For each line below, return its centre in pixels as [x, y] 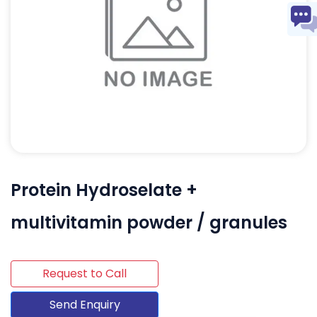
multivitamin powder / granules [149, 222]
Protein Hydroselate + [104, 190]
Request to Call [85, 273]
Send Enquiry [85, 304]
